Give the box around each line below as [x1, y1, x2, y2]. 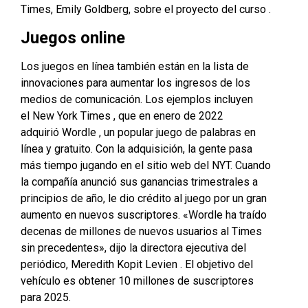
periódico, [21, 257, 71, 271]
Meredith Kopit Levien [71, 257, 177, 271]
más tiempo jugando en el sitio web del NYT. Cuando [21, 158, 271, 172]
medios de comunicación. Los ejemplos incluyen [21, 92, 253, 106]
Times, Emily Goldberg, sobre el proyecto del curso [21, 3, 269, 16]
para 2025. [21, 290, 71, 304]
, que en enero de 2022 [111, 109, 223, 122]
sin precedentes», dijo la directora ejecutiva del [21, 241, 246, 254]
